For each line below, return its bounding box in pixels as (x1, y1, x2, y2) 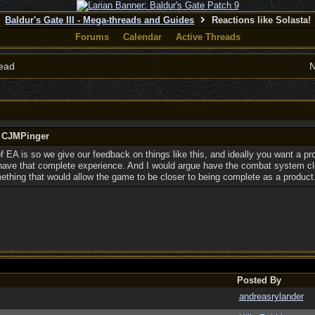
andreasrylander (238, 291, 304, 302)
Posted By (236, 275, 281, 285)
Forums (75, 32, 109, 42)
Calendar (122, 32, 162, 42)
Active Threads (175, 32, 240, 42)
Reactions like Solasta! (209, 15, 311, 25)
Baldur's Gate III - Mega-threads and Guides (5, 15, 195, 25)
